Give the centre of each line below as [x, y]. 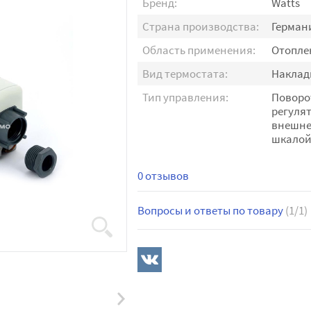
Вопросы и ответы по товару [211, 210]
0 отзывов [163, 176]
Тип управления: [185, 97]
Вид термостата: [185, 74]
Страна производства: [200, 26]
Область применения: [199, 50]
